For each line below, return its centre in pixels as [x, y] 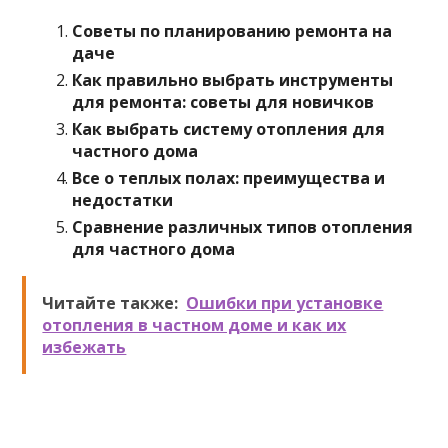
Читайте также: [110, 303]
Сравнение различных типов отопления [243, 227]
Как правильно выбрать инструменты [233, 80]
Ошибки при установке [285, 303]
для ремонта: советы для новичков [223, 102]
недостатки [123, 200]
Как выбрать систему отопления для [229, 129]
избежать [84, 347]
